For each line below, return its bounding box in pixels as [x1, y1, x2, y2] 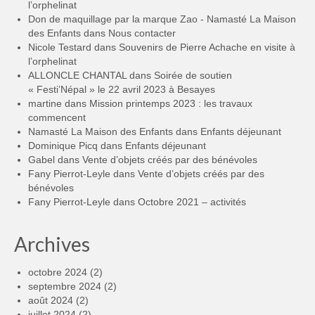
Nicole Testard [28, 41, 91, 53]
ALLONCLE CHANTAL [28, 70, 127, 82]
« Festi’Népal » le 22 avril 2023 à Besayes [28, 84, 215, 96]
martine [28, 98, 62, 110]
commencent [28, 112, 86, 124]
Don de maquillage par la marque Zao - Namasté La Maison [28, 13, 296, 25]
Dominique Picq [28, 140, 98, 152]
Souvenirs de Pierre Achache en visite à [119, 41, 295, 53]
